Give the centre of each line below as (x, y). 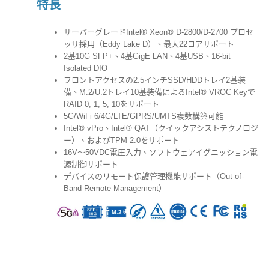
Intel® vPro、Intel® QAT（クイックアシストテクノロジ (161, 128)
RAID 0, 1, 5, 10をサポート (111, 104)
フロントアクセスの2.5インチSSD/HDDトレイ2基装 (155, 80)
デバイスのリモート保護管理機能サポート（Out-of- (154, 176)
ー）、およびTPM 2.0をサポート (122, 140)
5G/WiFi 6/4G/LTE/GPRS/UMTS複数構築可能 (144, 116)
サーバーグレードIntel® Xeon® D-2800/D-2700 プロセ (159, 32)
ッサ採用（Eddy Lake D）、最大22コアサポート (149, 44)
